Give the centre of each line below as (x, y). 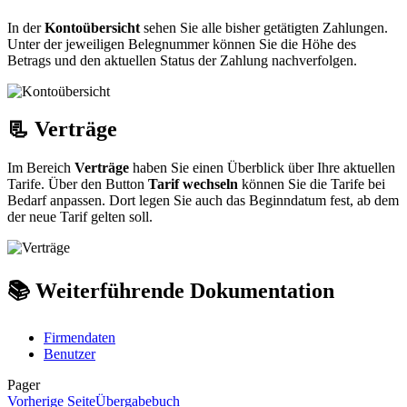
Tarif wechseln (193, 184)
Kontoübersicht (92, 27)
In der (26, 27)
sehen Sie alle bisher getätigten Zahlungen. (264, 27)
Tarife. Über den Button (78, 184)
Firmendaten (79, 338)
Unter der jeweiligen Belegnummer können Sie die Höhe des (182, 44)
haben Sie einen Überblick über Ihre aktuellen (262, 168)
